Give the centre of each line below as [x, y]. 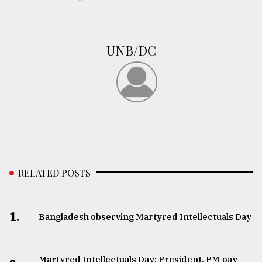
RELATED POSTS [54, 173]
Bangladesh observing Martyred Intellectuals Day [145, 217]
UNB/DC [131, 51]
